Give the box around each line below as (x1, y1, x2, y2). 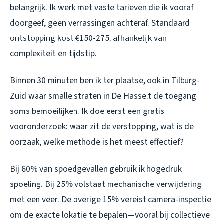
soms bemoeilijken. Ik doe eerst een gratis (10, 105, 164, 118)
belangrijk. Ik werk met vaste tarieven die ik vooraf (10, 1, 194, 14)
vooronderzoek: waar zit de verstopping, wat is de (10, 120, 194, 133)
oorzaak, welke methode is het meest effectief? (10, 136, 184, 148)
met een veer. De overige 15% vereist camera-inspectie (10, 193, 211, 206)
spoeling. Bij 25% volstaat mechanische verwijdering (10, 178, 202, 191)
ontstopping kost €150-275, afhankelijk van (10, 32, 167, 45)
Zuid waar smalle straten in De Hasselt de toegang (10, 90, 196, 103)
